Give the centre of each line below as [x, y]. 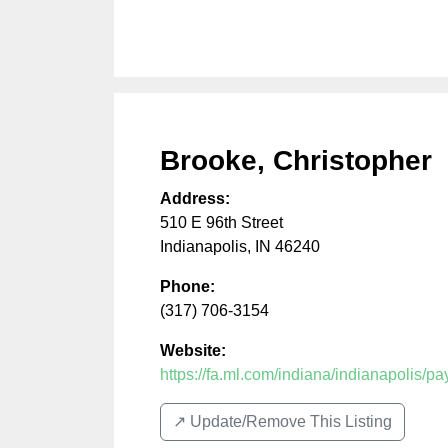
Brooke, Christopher [296, 160]
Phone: [187, 286]
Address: [195, 198]
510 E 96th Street [221, 222]
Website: [193, 350]
